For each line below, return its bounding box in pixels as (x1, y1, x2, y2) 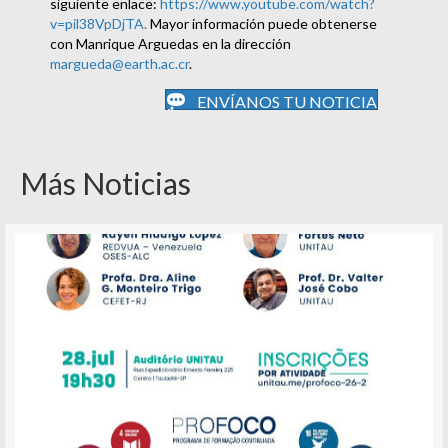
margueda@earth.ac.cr (50, 55, 189, 73)
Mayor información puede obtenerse (147, 15, 377, 33)
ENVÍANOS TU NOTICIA (197, 92, 377, 112)
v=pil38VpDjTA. (50, 15, 147, 33)
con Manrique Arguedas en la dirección (50, 35, 291, 53)
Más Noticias (20, 165, 191, 202)
